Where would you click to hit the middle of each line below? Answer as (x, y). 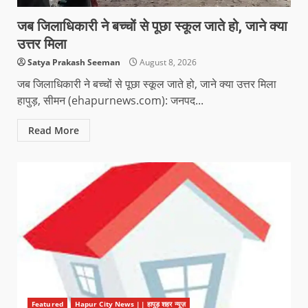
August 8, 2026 (167, 62)
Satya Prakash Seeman (74, 62)
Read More (54, 130)
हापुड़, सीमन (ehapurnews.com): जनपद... (110, 100)
